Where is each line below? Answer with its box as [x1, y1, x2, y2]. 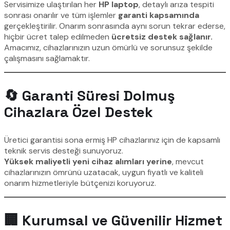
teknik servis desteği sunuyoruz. [4, 145, 123, 157]
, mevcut [172, 156, 204, 167]
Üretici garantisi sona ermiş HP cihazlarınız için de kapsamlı [4, 135, 220, 146]
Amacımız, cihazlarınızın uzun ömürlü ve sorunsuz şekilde [4, 42, 213, 53]
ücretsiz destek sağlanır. [111, 31, 213, 43]
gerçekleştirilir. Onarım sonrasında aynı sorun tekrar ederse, [4, 21, 225, 32]
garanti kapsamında [118, 10, 199, 21]
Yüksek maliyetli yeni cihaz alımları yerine [4, 156, 172, 167]
